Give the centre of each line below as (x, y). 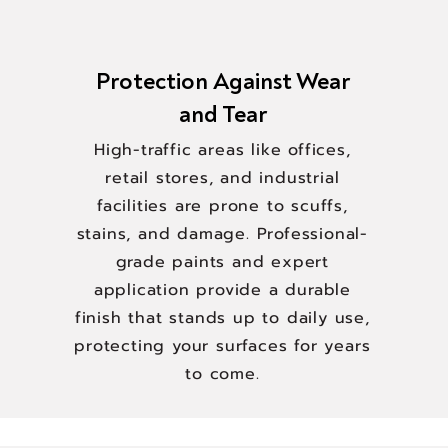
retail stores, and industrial (222, 178)
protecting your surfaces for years (222, 346)
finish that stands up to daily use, (222, 318)
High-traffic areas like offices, (222, 150)
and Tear (222, 114)
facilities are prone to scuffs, (222, 206)
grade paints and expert (222, 262)
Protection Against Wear (222, 81)
